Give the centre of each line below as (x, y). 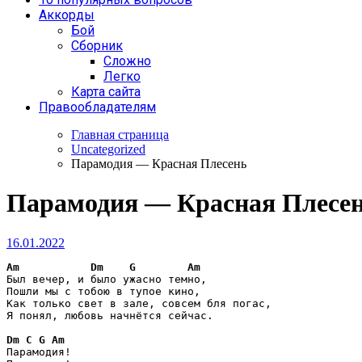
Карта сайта (106, 92)
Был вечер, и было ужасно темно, (107, 279)
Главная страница (120, 135)
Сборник (97, 46)
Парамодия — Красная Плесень (159, 164)
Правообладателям (97, 107)
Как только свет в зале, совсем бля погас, (139, 303)
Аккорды (67, 15)
